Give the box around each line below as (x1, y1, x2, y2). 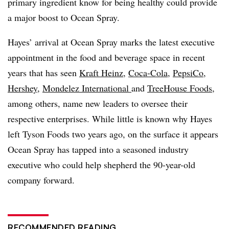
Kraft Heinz (79, 66, 123, 79)
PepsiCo (173, 66, 203, 79)
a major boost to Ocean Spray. (8, 11, 123, 24)
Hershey (8, 81, 37, 94)
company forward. (8, 173, 75, 186)
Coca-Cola (128, 66, 168, 79)
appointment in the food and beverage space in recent (8, 51, 205, 63)
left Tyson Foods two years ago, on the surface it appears (8, 127, 218, 140)
